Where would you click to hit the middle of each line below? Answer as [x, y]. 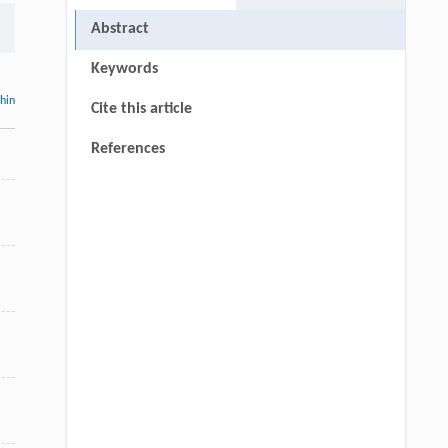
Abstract [119, 29]
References [127, 149]
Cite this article [141, 109]
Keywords [124, 69]
